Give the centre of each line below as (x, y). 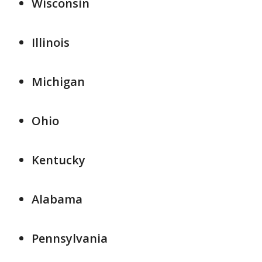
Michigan (58, 82)
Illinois (51, 42)
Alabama (57, 199)
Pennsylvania (70, 238)
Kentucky (58, 160)
